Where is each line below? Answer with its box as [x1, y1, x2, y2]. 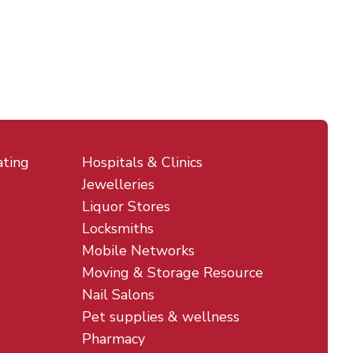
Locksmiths [82, 219, 154, 238]
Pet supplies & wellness [82, 307, 240, 326]
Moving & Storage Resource [82, 263, 263, 282]
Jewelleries [82, 175, 154, 194]
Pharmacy [82, 329, 145, 348]
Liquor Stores [82, 197, 170, 216]
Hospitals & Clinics [82, 153, 203, 172]
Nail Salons [82, 285, 154, 304]
